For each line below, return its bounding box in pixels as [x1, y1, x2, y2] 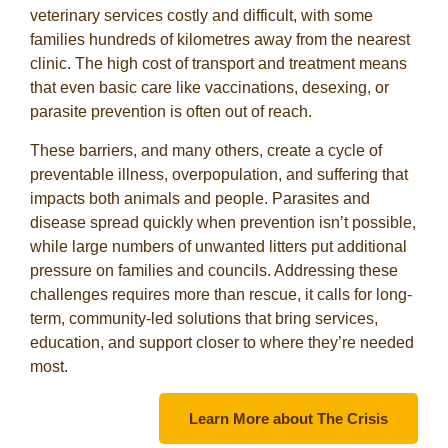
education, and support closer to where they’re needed [30, 333, 414, 351]
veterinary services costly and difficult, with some [30, 7, 373, 25]
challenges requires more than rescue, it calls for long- [30, 285, 412, 303]
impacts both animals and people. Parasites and [30, 189, 370, 207]
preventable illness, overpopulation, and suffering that [30, 165, 408, 183]
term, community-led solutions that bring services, [30, 309, 378, 327]
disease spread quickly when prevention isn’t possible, [30, 213, 416, 231]
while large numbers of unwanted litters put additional [30, 237, 407, 255]
